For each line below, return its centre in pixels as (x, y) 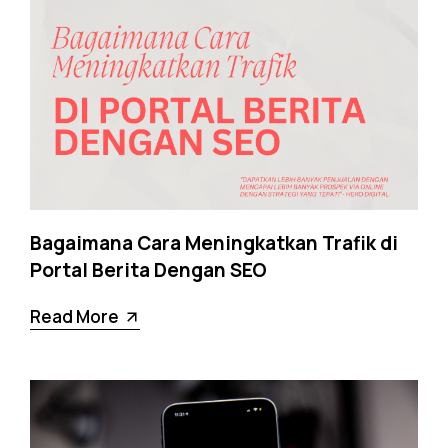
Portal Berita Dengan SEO (148, 270)
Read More (74, 317)
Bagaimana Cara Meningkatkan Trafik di (214, 243)
